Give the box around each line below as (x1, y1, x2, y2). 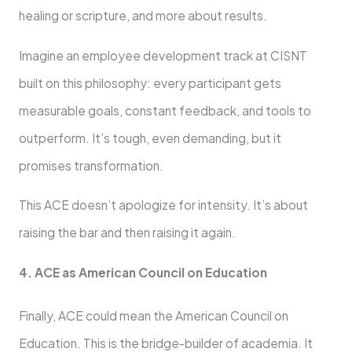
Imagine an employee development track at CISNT (18, 47, 307, 63)
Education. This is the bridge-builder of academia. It (18, 335, 313, 350)
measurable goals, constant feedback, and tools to (18, 102, 311, 118)
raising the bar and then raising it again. (18, 225, 236, 240)
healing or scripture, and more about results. (18, 8, 267, 24)
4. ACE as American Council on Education (18, 264, 267, 280)
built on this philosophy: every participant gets (18, 75, 281, 90)
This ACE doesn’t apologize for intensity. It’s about (18, 197, 308, 213)
